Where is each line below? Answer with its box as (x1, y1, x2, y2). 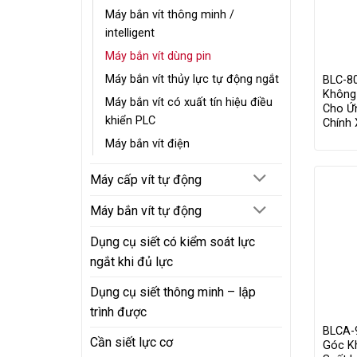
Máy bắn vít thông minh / (105, 7, 234, 22)
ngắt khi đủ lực (90, 254, 173, 270)
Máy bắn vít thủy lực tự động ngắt (105, 72, 279, 86)
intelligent (105, 25, 155, 40)
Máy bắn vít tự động (90, 203, 202, 219)
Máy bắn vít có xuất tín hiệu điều (105, 95, 273, 109)
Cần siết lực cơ (90, 335, 173, 351)
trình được (90, 304, 147, 320)
